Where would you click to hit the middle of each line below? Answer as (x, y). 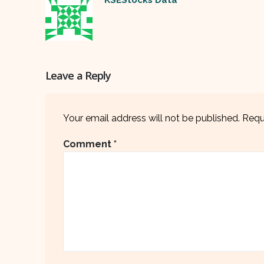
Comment (88, 144)
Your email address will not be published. (151, 118)
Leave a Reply (78, 75)
